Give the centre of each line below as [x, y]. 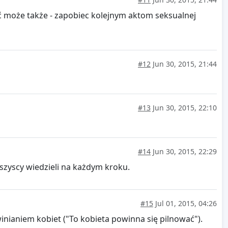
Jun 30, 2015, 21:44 [184, 64]
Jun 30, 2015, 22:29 [184, 152]
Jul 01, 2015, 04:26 [185, 204]
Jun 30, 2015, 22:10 [184, 108]
